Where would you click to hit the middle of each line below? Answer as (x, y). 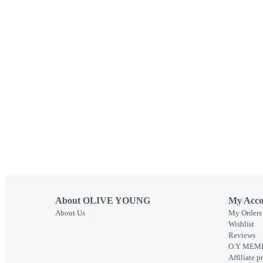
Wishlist (241, 224)
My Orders (245, 213)
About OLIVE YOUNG (103, 200)
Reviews (242, 235)
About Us (70, 213)
